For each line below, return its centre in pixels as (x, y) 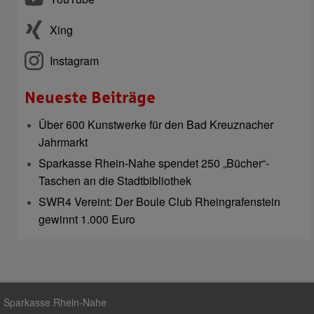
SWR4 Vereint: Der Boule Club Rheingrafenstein (159, 201)
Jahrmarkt (63, 142)
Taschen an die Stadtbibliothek (115, 180)
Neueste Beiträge (90, 97)
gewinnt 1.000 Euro (87, 219)
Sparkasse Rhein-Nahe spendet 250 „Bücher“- (154, 163)
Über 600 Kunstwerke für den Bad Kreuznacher (156, 124)
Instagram (73, 60)
